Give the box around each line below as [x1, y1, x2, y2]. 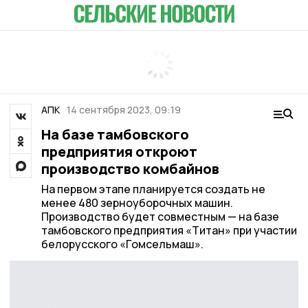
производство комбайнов [41, 159, 219, 178]
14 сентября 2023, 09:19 [67, 103, 181, 116]
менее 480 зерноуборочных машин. [41, 195, 233, 210]
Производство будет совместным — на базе [41, 209, 279, 224]
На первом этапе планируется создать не [41, 181, 265, 197]
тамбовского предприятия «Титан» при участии [41, 223, 297, 238]
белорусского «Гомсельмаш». [41, 236, 203, 252]
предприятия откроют [41, 142, 197, 161]
